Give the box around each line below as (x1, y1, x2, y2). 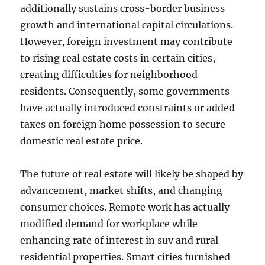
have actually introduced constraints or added (20, 102, 235, 114)
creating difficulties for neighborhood (20, 69, 198, 80)
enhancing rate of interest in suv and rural (20, 234, 219, 246)
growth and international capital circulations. (20, 19, 234, 31)
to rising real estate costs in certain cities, (20, 52, 216, 64)
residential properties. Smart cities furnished (20, 251, 231, 263)
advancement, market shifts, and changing (20, 185, 223, 196)
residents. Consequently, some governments (20, 85, 230, 97)
